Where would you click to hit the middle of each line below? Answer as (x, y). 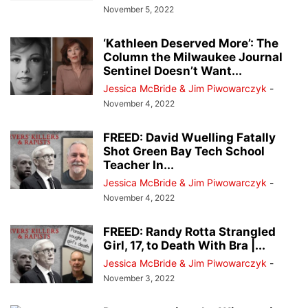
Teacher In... (139, 165)
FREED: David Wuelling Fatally (189, 138)
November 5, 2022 (139, 10)
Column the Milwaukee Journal (193, 57)
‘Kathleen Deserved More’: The (191, 44)
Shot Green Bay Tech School (184, 152)
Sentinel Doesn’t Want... (173, 71)
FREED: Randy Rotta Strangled (189, 232)
